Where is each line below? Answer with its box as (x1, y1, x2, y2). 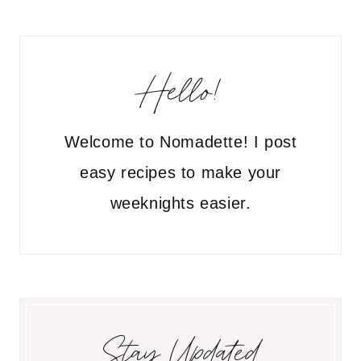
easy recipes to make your (79, 164, 281, 181)
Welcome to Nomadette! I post (64, 133, 297, 151)
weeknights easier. (110, 194, 251, 212)
